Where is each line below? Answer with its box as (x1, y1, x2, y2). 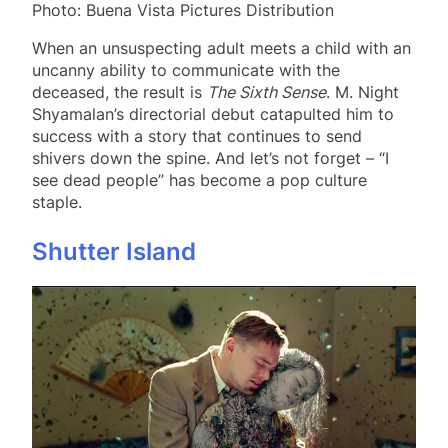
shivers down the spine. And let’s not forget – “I (32, 147, 389, 168)
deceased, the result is (32, 81, 207, 102)
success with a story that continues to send (32, 125, 362, 146)
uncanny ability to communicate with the (32, 59, 340, 80)
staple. (32, 191, 82, 212)
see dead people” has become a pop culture (32, 169, 367, 190)
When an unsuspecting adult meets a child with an (32, 37, 411, 58)
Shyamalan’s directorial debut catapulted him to (32, 103, 394, 124)
